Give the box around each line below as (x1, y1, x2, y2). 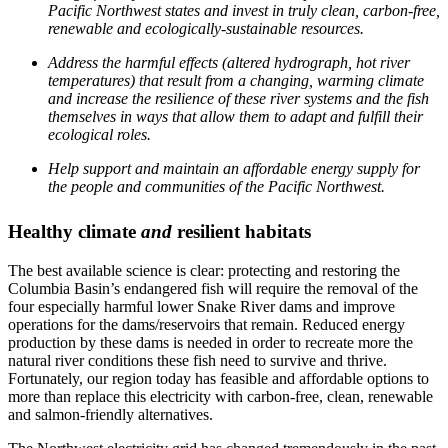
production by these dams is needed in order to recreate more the (8, 333, 413, 351)
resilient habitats (172, 220, 311, 242)
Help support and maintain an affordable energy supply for (48, 159, 420, 177)
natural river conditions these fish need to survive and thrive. (8, 351, 387, 369)
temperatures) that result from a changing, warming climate (48, 71, 424, 89)
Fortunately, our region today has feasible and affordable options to (8, 369, 429, 387)
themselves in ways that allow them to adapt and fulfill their (48, 107, 423, 125)
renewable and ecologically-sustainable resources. (48, 19, 364, 37)
